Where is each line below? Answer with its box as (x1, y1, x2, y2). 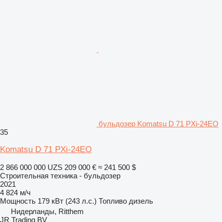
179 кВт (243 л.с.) (38, 196, 97, 205)
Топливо (99, 196, 127, 205)
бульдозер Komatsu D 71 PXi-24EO (99, 119, 219, 128)
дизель (129, 196, 153, 205)
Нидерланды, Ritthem (11, 207, 84, 216)
